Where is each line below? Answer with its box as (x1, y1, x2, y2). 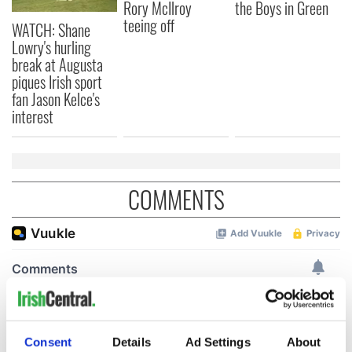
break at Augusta (12, 52, 103, 76)
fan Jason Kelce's (12, 86, 100, 111)
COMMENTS (127, 181, 225, 217)
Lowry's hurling (12, 35, 91, 59)
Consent (24, 335, 71, 349)
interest (12, 104, 53, 128)
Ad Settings (185, 335, 251, 349)
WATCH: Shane (12, 17, 90, 42)
